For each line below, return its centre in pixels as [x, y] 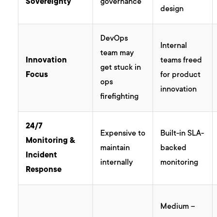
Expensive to [123, 134]
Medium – [178, 207]
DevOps [114, 39]
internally [117, 163]
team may [117, 54]
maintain [115, 148]
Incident [42, 156]
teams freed [181, 61]
